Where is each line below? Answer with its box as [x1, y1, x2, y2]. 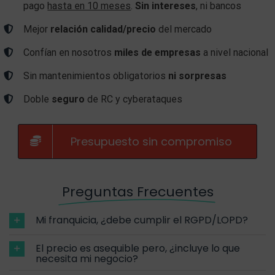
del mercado [156, 23, 212, 36]
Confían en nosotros [23, 47, 115, 59]
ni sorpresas [168, 70, 227, 82]
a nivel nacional [201, 47, 269, 59]
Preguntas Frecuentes [61, 182, 214, 201]
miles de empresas [114, 47, 201, 59]
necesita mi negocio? [36, 251, 138, 266]
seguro [52, 93, 85, 106]
